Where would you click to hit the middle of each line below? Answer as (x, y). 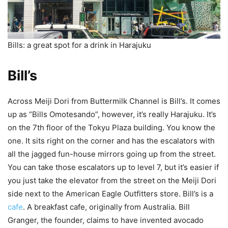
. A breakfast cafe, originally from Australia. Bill (106, 207)
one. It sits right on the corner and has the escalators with (111, 141)
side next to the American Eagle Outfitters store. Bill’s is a (110, 194)
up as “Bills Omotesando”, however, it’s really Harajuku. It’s (112, 115)
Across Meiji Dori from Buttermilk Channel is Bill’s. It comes (114, 101)
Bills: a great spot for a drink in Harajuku (79, 45)
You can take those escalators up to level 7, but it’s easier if (113, 167)
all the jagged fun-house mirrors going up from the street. (112, 154)
